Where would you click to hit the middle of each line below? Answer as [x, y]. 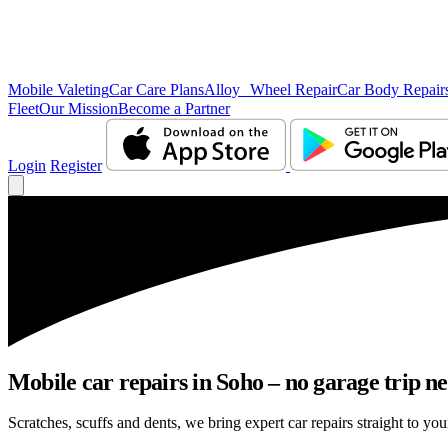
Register [76, 165]
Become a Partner [174, 108]
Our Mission [78, 108]
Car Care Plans [156, 89]
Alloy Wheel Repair [270, 89]
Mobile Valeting [58, 89]
